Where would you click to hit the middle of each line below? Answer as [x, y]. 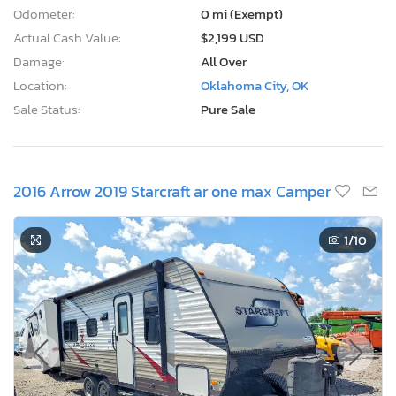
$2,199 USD [232, 37]
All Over [224, 61]
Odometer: [44, 13]
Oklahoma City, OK [255, 85]
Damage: [39, 61]
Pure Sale [228, 109]
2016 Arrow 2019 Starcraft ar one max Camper [172, 191]
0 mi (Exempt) [242, 13]
